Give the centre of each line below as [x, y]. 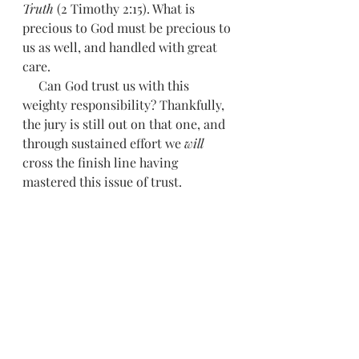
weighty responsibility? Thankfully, [125, 105]
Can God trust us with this [30, 85]
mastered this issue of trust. [104, 182]
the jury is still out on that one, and [125, 124]
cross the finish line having [102, 162]
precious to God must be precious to [128, 28]
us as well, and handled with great [121, 47]
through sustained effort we [103, 143]
